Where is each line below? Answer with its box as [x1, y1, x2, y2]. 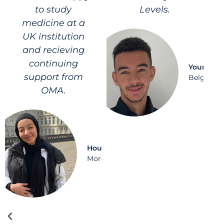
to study [35, 3, 72, 15]
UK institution [22, 30, 84, 42]
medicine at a [21, 16, 85, 28]
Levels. [139, 3, 170, 15]
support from [23, 70, 83, 82]
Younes [188, 62, 215, 71]
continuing [28, 57, 78, 69]
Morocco [86, 153, 118, 163]
